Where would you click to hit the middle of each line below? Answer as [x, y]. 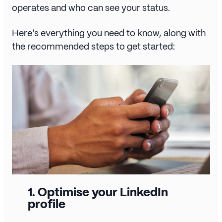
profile [47, 204]
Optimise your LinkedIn [103, 192]
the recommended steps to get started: [93, 46]
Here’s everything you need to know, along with [109, 33]
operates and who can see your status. [91, 8]
